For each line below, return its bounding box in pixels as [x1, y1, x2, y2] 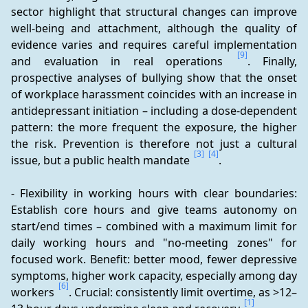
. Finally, [247, 54, 297, 69]
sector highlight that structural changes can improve [11, 4, 297, 19]
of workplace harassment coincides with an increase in [11, 87, 297, 102]
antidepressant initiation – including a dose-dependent [11, 103, 297, 118]
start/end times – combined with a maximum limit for [11, 219, 297, 234]
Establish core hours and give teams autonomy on [11, 202, 297, 217]
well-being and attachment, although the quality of [11, 21, 297, 36]
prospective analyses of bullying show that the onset [11, 70, 297, 85]
